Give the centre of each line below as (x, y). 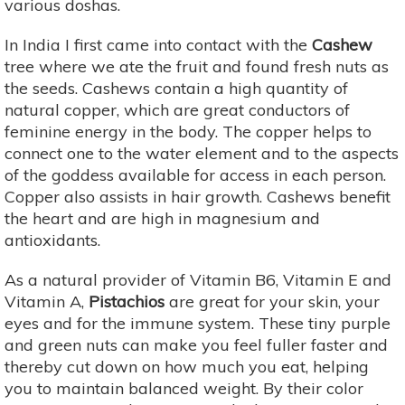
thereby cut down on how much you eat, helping (187, 366)
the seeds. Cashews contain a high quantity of (176, 88)
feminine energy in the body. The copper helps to (188, 131)
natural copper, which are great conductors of (177, 109)
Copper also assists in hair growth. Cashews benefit (198, 196)
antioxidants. (52, 240)
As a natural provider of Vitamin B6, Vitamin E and (198, 279)
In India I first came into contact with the (158, 44)
